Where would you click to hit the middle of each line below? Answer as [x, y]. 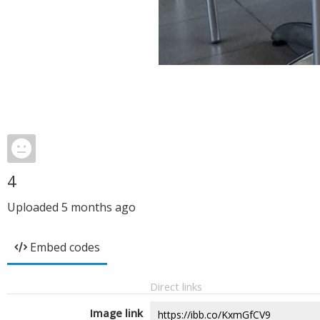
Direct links [176, 286]
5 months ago [99, 207]
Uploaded [34, 207]
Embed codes [65, 247]
